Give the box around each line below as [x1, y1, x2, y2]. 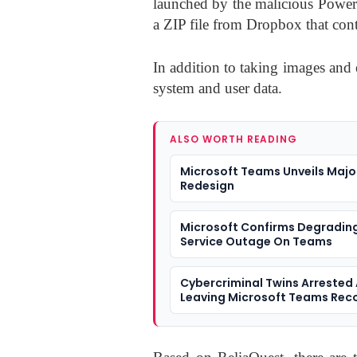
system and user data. [153, 80, 282, 97]
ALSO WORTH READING [170, 132, 298, 147]
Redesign [180, 178, 234, 194]
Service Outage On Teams [180, 233, 332, 250]
